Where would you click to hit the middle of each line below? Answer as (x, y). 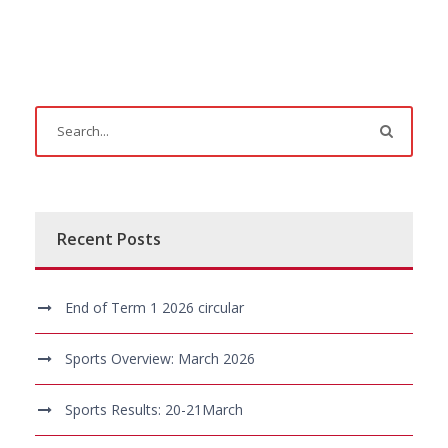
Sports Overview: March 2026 (160, 358)
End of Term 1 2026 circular (154, 307)
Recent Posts (109, 238)
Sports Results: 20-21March (154, 409)
